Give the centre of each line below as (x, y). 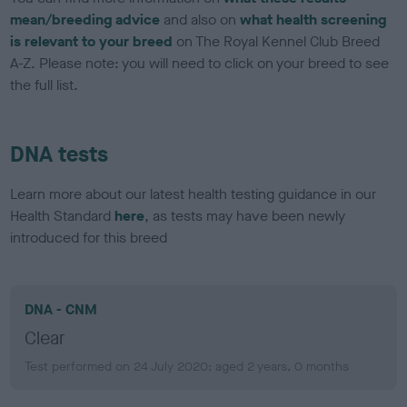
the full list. (45, 84)
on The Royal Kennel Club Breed (278, 41)
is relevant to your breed (94, 41)
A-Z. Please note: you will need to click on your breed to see (200, 63)
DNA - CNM (61, 309)
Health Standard (63, 215)
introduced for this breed (89, 237)
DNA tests (60, 154)
